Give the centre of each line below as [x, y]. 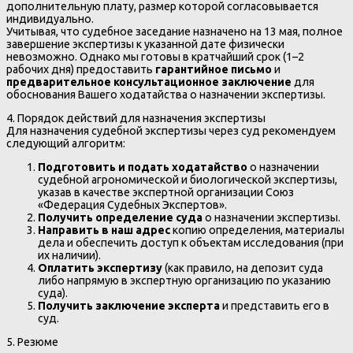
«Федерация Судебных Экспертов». [132, 205]
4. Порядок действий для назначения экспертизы [136, 119]
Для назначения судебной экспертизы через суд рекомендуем [171, 131]
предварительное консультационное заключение [149, 82]
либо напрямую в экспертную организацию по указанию [184, 281]
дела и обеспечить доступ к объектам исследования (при [191, 243]
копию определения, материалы [257, 230]
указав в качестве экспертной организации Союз [166, 193]
